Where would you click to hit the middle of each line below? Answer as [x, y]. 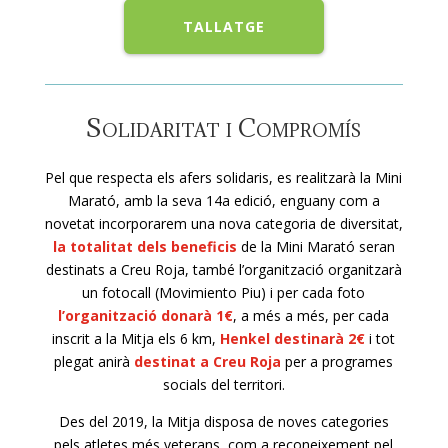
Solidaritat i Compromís [224, 127]
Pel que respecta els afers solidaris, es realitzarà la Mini [224, 177]
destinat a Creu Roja [208, 361]
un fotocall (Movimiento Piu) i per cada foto [224, 292]
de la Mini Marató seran [315, 246]
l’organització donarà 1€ [146, 315]
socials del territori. [223, 384]
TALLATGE [223, 26]
